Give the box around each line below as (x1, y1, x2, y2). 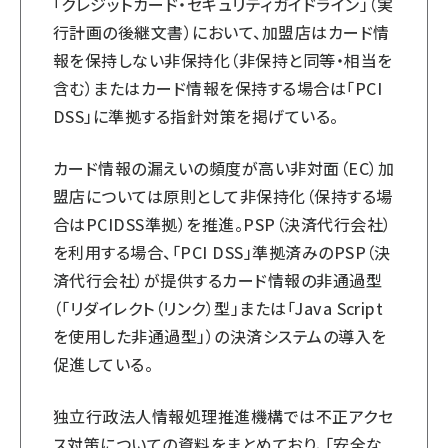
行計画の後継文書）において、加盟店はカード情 (53, 20, 390, 44)
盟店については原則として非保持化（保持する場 (53, 184, 393, 208)
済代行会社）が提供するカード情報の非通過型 (53, 268, 383, 292)
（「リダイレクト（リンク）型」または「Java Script (53, 296, 384, 320)
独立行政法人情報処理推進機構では (53, 404, 316, 428)
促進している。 (53, 352, 154, 376)
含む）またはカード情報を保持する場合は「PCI (53, 76, 383, 100)
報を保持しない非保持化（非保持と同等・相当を (53, 48, 393, 72)
